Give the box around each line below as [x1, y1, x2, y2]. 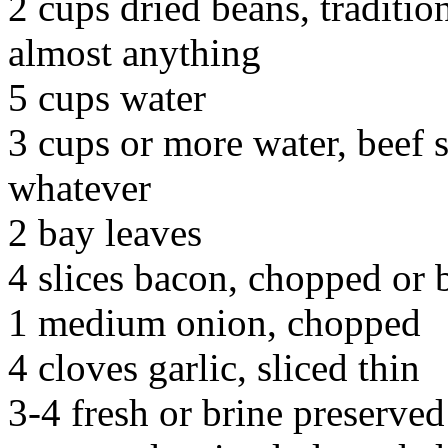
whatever [8, 165, 151, 209]
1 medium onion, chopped [8, 300, 421, 344]
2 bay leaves [8, 210, 202, 254]
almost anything [8, 30, 261, 74]
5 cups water [8, 75, 206, 119]
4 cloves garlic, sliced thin [8, 345, 420, 389]
